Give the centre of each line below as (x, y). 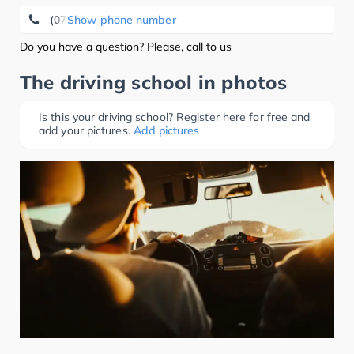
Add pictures (166, 130)
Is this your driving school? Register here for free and (175, 117)
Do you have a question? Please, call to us (126, 47)
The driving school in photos (154, 82)
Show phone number (122, 20)
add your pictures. (85, 130)
